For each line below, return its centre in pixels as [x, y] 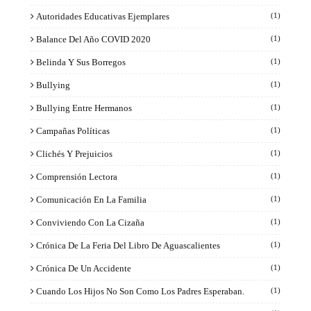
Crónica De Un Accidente [84, 268]
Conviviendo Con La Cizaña [90, 222]
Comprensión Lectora [77, 176]
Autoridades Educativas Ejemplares [103, 16]
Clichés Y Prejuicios [74, 153]
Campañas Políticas [73, 131]
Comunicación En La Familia [91, 199]
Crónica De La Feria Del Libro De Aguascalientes [128, 245]
